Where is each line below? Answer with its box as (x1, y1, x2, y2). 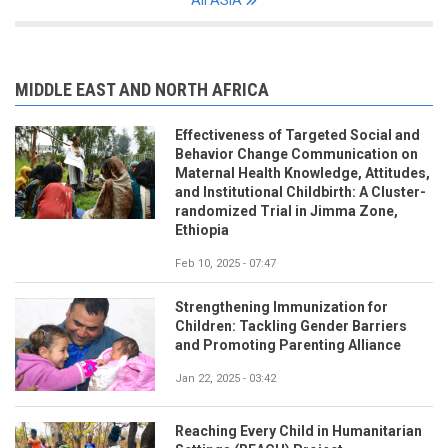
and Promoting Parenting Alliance (175, 336, 401, 353)
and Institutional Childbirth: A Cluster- (175, 183, 426, 200)
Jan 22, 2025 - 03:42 (175, 371, 276, 385)
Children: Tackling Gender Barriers (175, 317, 407, 334)
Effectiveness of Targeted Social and (175, 126, 420, 143)
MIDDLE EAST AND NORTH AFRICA (15, 78, 269, 100)
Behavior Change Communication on (175, 145, 418, 162)
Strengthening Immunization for (175, 298, 388, 315)
